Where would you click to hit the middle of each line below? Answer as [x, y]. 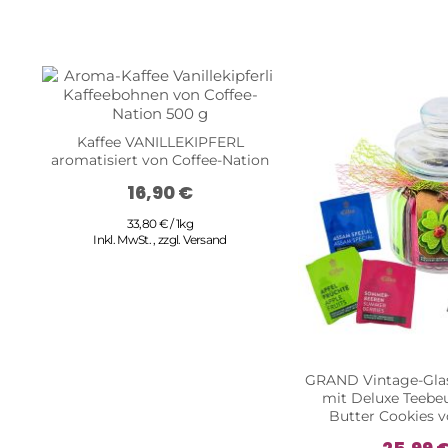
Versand [205, 239]
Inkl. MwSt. [123, 239]
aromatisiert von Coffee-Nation [160, 159]
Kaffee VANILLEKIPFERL [160, 141]
